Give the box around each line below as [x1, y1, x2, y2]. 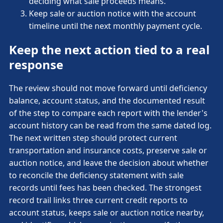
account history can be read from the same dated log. [9, 120, 212, 131]
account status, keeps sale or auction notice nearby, [9, 207, 204, 219]
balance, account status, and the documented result [9, 95, 205, 107]
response [9, 56, 63, 73]
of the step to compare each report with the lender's [9, 108, 208, 119]
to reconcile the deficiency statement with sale [9, 170, 184, 181]
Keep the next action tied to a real [9, 41, 210, 58]
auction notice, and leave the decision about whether [9, 157, 209, 169]
